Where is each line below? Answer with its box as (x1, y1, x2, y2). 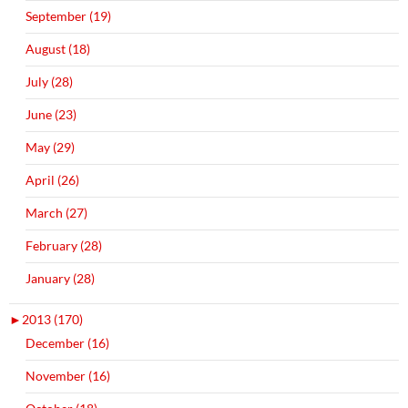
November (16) (25, 367, 110, 383)
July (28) (25, 73, 73, 89)
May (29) (25, 138, 75, 155)
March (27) (25, 204, 87, 220)
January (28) (25, 270, 95, 286)
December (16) (25, 334, 109, 351)
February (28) (25, 237, 102, 253)
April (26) (25, 171, 79, 188)
